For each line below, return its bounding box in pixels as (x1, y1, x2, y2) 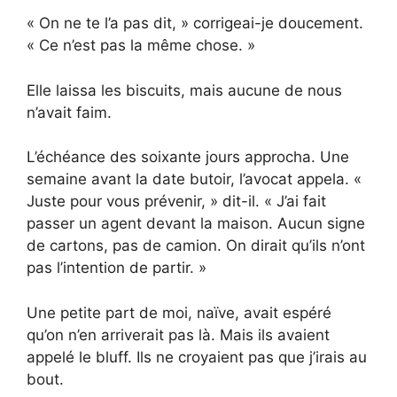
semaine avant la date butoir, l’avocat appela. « (27, 170, 362, 189)
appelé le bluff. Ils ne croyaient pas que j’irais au (27, 347, 367, 366)
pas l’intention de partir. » (27, 259, 206, 277)
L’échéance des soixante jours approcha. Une (27, 148, 349, 167)
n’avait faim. (27, 103, 112, 121)
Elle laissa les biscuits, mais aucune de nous (27, 81, 342, 99)
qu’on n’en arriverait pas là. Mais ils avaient (27, 325, 330, 344)
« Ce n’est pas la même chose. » (27, 36, 255, 55)
